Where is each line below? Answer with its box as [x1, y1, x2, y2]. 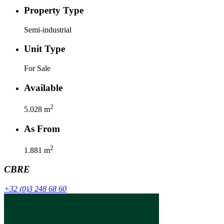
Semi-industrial [24, 25, 71, 34]
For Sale [24, 64, 50, 73]
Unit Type [24, 43, 65, 54]
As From [24, 123, 60, 134]
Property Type [24, 4, 83, 15]
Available [24, 82, 62, 93]
